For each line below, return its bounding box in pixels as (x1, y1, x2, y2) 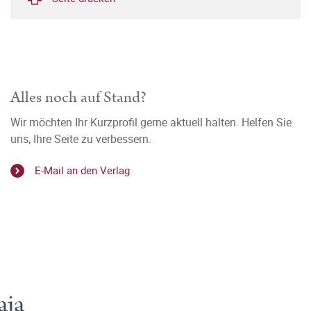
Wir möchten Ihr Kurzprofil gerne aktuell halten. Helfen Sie (10, 115, 292, 130)
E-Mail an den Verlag (35, 163, 130, 178)
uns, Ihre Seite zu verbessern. (10, 131, 151, 146)
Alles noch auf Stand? (10, 86, 146, 109)
